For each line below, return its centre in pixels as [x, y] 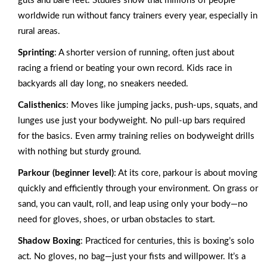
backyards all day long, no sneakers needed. [103, 84]
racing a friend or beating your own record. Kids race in [125, 69]
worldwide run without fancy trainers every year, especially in [138, 16]
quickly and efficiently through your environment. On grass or [138, 189]
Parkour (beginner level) [66, 173]
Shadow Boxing [49, 241]
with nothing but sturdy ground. [80, 152]
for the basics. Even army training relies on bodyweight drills [136, 136]
